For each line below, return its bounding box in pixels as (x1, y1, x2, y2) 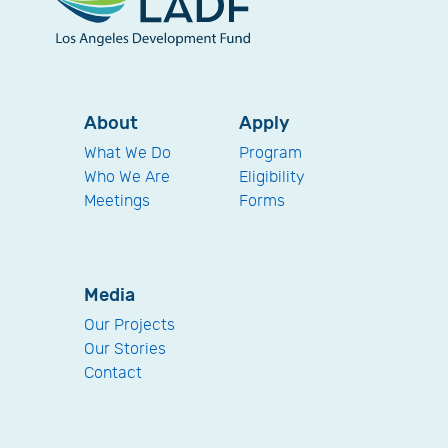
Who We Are (84, 168, 170, 188)
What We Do (84, 144, 171, 164)
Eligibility (239, 168, 305, 188)
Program (239, 144, 302, 164)
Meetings (84, 192, 150, 212)
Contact (84, 364, 142, 384)
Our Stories (84, 340, 166, 360)
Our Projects (84, 316, 175, 336)
